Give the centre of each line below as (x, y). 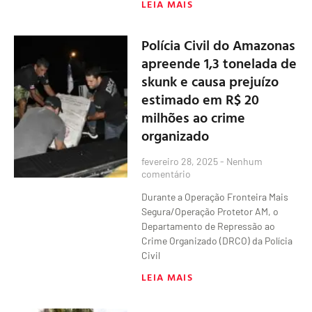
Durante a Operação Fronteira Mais (215, 196)
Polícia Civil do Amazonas (219, 44)
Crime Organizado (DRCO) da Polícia (217, 240)
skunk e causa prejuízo (210, 80)
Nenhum (244, 161)
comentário (166, 173)
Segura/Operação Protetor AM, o (210, 211)
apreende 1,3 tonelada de (219, 62)
